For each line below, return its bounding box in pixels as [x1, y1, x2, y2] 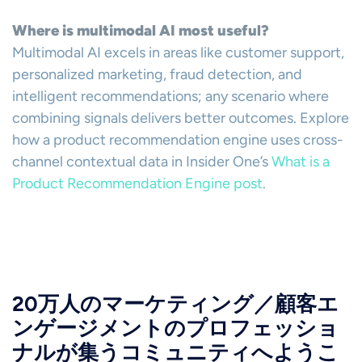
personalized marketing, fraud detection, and [12, 65, 302, 83]
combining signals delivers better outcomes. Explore [12, 109, 349, 127]
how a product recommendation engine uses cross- [12, 131, 343, 149]
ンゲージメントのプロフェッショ [12, 316, 339, 340]
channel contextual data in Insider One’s [12, 153, 268, 170]
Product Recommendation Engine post [12, 175, 263, 192]
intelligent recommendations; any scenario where [12, 87, 329, 105]
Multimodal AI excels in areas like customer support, [12, 44, 344, 61]
